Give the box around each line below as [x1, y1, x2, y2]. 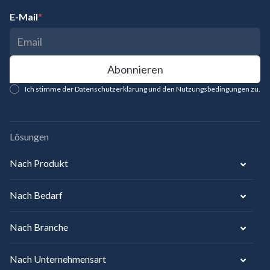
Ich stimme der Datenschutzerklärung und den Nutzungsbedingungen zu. [25, 84, 260, 93]
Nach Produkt [10, 157, 68, 169]
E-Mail [10, 10, 38, 22]
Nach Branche [10, 221, 68, 233]
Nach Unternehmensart [10, 253, 106, 265]
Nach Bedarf [10, 189, 63, 201]
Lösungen [10, 130, 49, 142]
